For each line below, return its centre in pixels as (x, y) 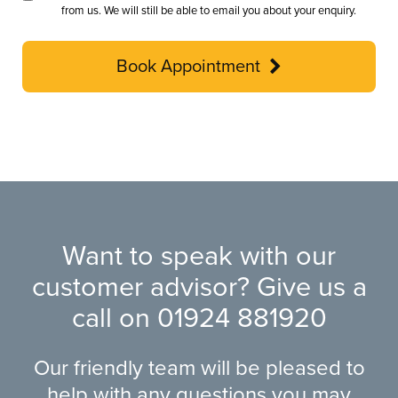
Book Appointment (188, 67)
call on (114, 318)
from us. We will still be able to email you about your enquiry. (209, 11)
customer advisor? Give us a (199, 287)
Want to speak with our (199, 256)
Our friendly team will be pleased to (199, 368)
